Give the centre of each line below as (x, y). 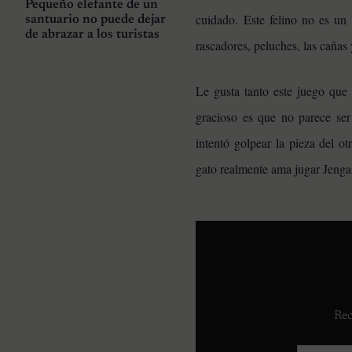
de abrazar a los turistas (92, 35)
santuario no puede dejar (95, 20)
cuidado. (220, 19)
